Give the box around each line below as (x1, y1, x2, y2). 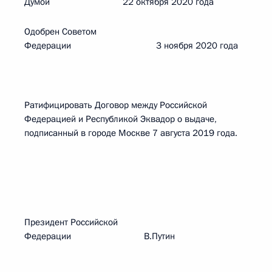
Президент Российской (24, 216, 118, 228)
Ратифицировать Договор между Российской (24, 99, 207, 111)
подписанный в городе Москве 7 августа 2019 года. (24, 127, 237, 139)
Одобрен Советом (24, 25, 97, 38)
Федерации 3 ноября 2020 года (24, 39, 238, 52)
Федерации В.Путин (24, 230, 175, 242)
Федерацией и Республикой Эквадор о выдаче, (24, 113, 217, 125)
